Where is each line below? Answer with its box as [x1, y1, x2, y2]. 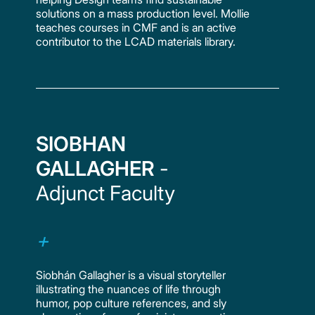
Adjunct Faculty [36, 180, 176, 205]
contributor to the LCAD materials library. [36, 34, 236, 49]
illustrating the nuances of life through [36, 281, 221, 296]
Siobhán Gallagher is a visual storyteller [36, 267, 226, 282]
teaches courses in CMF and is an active [36, 20, 237, 34]
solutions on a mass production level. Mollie [36, 6, 250, 20]
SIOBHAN [36, 131, 127, 156]
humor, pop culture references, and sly [36, 295, 227, 310]
